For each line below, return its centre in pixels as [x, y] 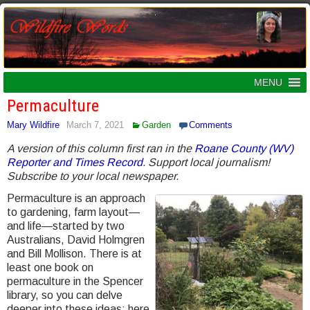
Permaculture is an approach [76, 199]
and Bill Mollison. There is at [74, 254]
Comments [211, 125]
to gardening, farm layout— [73, 212]
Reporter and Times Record [75, 163]
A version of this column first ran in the [101, 149]
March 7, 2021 [95, 125]
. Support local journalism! [206, 163]
